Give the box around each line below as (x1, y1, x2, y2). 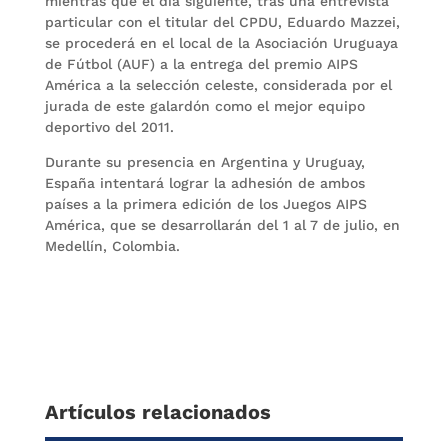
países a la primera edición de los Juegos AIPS (44, 196, 367, 212)
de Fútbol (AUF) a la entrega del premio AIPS (44, 56, 358, 72)
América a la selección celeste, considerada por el (44, 77, 392, 93)
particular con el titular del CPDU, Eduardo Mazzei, (44, 14, 400, 30)
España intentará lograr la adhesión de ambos (44, 175, 365, 191)
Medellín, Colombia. (44, 238, 180, 254)
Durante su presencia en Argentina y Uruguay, (44, 154, 365, 170)
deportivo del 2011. (44, 119, 174, 135)
